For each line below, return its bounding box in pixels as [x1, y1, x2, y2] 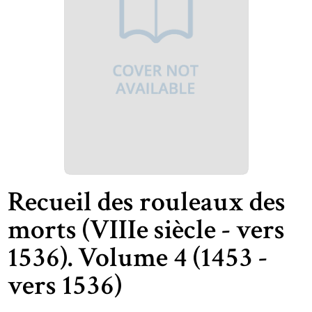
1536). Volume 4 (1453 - [8, 240, 268, 276]
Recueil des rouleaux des [8, 184, 286, 221]
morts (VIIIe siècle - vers [8, 212, 286, 249]
